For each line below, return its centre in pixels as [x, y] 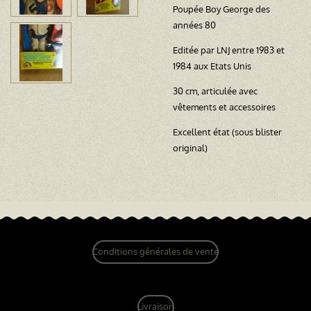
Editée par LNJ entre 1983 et [229, 50]
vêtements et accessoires [225, 107]
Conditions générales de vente [155, 252]
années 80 [195, 25]
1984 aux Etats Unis [213, 66]
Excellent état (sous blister [227, 132]
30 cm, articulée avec [215, 91]
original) [190, 148]
